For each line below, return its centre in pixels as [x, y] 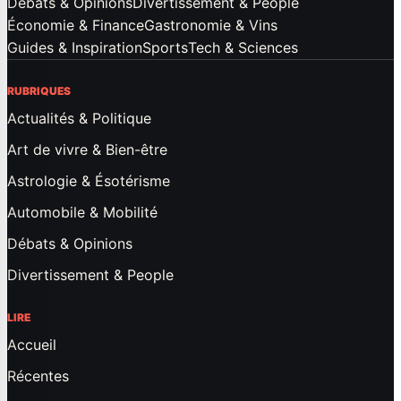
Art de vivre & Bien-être [87, 149]
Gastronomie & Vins [211, 25]
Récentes [38, 375]
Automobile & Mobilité [82, 212]
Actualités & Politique [79, 118]
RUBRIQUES [39, 90]
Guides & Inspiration [75, 47]
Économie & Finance [76, 25]
